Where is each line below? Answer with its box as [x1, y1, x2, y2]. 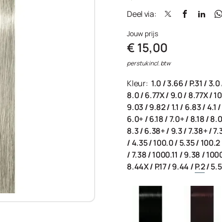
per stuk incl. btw [127, 59, 170, 67]
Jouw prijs [127, 29, 159, 38]
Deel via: [127, 8, 157, 19]
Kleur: [127, 78, 149, 89]
